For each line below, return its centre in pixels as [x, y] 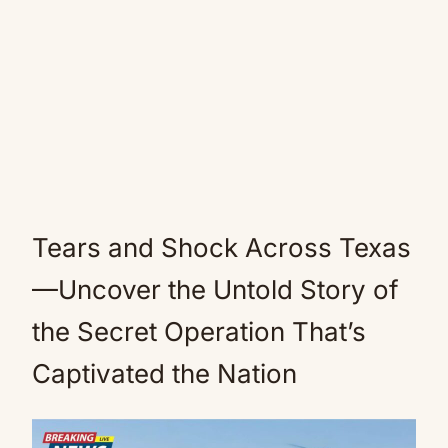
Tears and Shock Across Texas [221, 247]
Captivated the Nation [164, 373]
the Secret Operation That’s [199, 331]
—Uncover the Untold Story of [215, 289]
